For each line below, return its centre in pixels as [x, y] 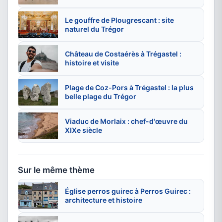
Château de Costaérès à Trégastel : [123, 54]
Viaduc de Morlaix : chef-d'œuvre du [126, 121]
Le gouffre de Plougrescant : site [119, 20]
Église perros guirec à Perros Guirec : [128, 191]
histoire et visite [92, 63]
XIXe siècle [83, 130]
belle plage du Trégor [101, 97]
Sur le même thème [56, 170]
